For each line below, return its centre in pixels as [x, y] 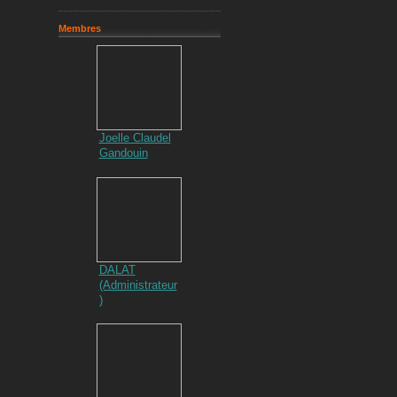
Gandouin [123, 153]
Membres [79, 29]
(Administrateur [138, 284]
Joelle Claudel [135, 138]
